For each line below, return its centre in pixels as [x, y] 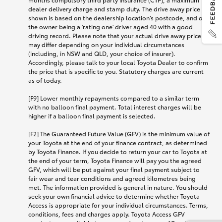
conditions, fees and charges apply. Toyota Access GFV [107, 214]
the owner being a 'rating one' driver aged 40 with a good [111, 26]
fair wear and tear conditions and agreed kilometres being [112, 178]
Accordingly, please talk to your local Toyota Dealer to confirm [118, 62]
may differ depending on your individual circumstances [106, 44]
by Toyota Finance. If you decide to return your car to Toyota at [118, 151]
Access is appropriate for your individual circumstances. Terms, [118, 205]
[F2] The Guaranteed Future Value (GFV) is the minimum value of [119, 133]
